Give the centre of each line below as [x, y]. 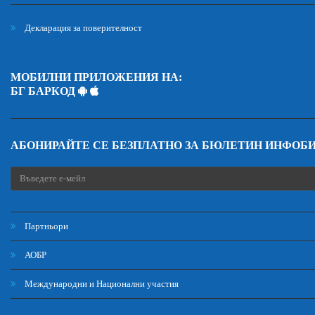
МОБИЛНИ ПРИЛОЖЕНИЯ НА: [96, 77]
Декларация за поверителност [82, 28]
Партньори [45, 226]
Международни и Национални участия [101, 284]
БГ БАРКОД [44, 91]
